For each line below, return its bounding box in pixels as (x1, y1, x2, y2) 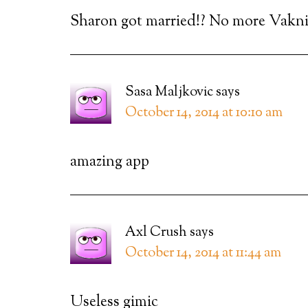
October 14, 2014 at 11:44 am (125, 243, 281, 263)
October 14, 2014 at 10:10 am (125, 103, 283, 123)
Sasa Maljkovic (125, 82, 213, 102)
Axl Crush (125, 223, 187, 243)
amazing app (70, 151, 153, 173)
